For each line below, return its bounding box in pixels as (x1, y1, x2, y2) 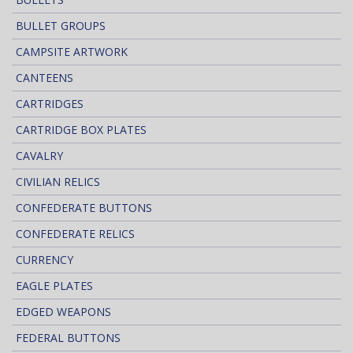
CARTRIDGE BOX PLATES (16, 122, 147, 138)
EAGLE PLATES (16, 278, 93, 294)
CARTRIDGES (16, 96, 84, 112)
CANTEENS (16, 70, 73, 86)
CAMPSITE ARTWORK (16, 44, 128, 60)
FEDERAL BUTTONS (16, 330, 121, 346)
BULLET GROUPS (16, 18, 106, 34)
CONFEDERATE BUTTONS (16, 200, 152, 216)
